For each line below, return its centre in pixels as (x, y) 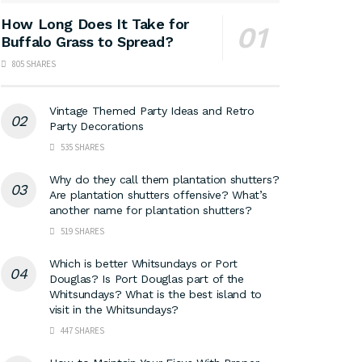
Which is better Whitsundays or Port (144, 264)
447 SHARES (82, 331)
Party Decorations (97, 126)
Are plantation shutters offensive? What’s (158, 195)
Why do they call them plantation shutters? (164, 180)
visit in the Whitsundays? (114, 310)
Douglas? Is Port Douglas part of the (147, 279)
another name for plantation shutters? (151, 210)
